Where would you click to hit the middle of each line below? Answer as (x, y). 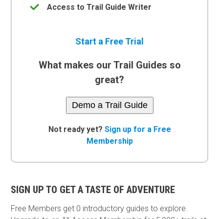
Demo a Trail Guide (109, 105)
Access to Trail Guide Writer (99, 7)
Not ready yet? (76, 129)
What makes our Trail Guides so (109, 65)
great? (109, 79)
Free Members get (44, 208)
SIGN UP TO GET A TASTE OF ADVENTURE (93, 189)
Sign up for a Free (138, 129)
